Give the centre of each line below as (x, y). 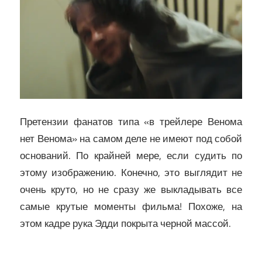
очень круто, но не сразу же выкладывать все (131, 190)
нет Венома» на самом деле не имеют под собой (131, 139)
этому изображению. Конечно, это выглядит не (131, 173)
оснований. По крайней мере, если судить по (131, 156)
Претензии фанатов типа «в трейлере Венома (131, 122)
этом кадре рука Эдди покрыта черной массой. (125, 224)
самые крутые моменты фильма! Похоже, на (131, 207)
